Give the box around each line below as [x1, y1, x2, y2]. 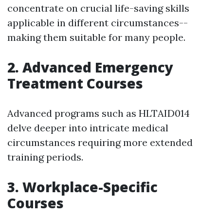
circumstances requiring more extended [7, 136, 193, 148]
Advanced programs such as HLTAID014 [7, 107, 190, 119]
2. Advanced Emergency [7, 58, 173, 76]
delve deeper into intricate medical [7, 122, 168, 134]
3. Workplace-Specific [7, 178, 158, 196]
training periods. [7, 151, 83, 163]
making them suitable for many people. [7, 31, 185, 43]
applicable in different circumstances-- [7, 17, 188, 29]
